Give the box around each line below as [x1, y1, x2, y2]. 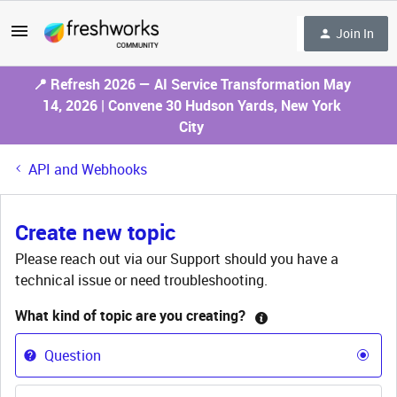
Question [44, 346, 101, 365]
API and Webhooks [28, 160, 147, 179]
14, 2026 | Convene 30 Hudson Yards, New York [42, 96, 341, 115]
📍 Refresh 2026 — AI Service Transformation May [32, 74, 351, 94]
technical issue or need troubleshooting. [15, 270, 268, 290]
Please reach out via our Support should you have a [15, 249, 339, 269]
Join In [336, 24, 374, 42]
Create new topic [15, 218, 175, 246]
